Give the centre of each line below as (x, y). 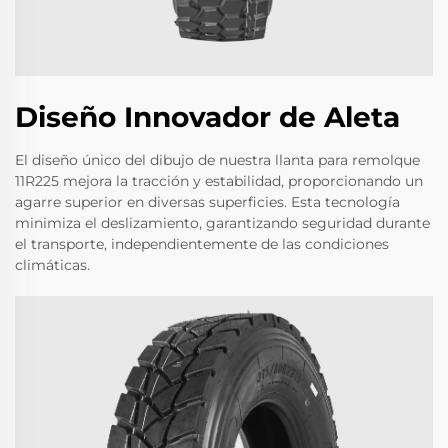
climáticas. (52, 265)
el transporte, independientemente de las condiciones (202, 244)
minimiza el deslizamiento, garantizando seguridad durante (222, 223)
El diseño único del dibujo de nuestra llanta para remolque (217, 160)
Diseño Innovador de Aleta (207, 117)
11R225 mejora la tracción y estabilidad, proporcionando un (219, 181)
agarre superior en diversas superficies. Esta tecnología (207, 202)
